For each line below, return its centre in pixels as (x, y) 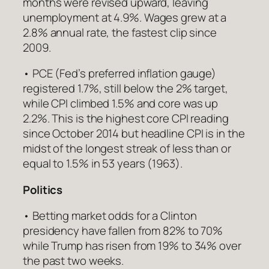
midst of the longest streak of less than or (127, 149)
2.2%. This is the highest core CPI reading (126, 119)
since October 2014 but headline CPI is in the (134, 134)
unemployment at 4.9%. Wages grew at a (125, 17)
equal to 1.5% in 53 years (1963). (103, 164)
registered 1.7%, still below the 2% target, (125, 89)
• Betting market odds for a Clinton (110, 216)
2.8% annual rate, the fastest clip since (120, 32)
